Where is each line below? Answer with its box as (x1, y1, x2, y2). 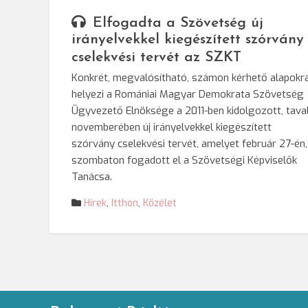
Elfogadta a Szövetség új (93, 16, 263, 30)
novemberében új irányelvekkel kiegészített (71, 120, 272, 134)
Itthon (111, 197, 138, 210)
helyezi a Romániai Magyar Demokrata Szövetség (71, 87, 304, 101)
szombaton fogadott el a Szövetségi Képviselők (71, 153, 297, 167)
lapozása (49, 279, 133, 300)
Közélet (143, 197, 177, 210)
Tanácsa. (71, 170, 112, 184)
